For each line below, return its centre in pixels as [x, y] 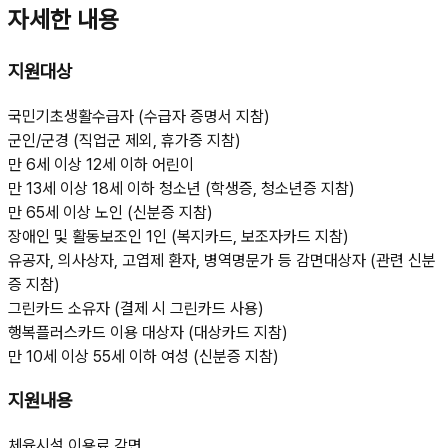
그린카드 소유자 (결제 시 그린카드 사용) [136, 308]
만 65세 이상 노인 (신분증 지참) [110, 212]
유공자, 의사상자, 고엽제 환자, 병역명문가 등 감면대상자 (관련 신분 [222, 260]
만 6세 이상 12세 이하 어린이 [101, 164]
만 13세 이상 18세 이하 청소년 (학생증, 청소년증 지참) [181, 188]
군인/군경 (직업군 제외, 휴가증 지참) [124, 140]
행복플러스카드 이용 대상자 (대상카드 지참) [148, 332]
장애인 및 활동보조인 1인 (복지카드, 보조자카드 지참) [178, 236]
